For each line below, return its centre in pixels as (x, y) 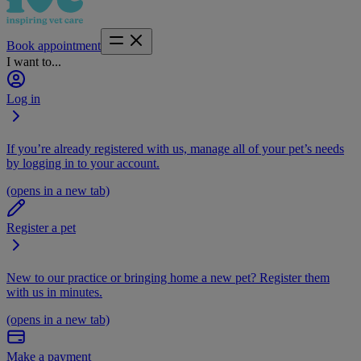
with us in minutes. (54, 292)
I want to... (34, 62)
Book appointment (54, 46)
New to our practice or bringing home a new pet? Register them (168, 278)
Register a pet (41, 228)
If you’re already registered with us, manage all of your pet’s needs (175, 149)
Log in (23, 99)
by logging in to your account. (83, 163)
